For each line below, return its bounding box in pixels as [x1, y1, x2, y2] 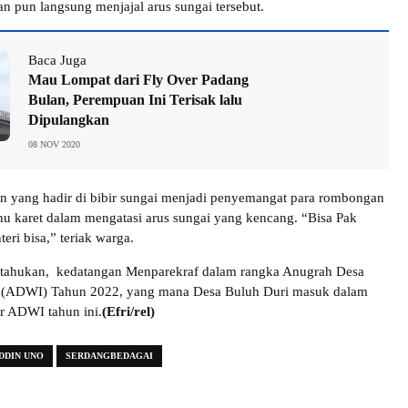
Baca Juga [28, 53, 87, 68]
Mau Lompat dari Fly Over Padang [28, 72, 249, 88]
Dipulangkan [28, 112, 109, 128]
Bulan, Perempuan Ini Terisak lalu [28, 92, 242, 108]
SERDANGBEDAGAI [66, 351, 153, 362]
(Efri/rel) [102, 304, 155, 320]
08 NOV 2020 [28, 139, 80, 150]
